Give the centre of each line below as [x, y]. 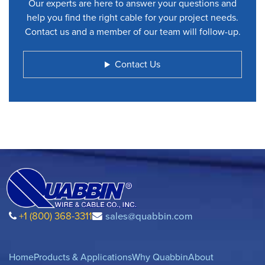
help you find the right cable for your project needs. [132, 18]
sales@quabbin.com [149, 216]
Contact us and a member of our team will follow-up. [132, 32]
